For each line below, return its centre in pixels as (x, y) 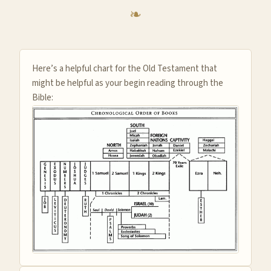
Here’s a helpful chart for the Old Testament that (125, 68)
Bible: (43, 97)
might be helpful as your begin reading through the (128, 83)
